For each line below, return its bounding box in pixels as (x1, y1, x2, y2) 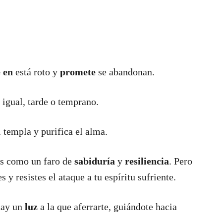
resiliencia (125, 156, 169, 167)
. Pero (169, 156, 192, 167)
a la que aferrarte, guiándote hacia (38, 201, 177, 213)
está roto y (13, 66, 60, 78)
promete (60, 66, 96, 78)
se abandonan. (96, 66, 155, 78)
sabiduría (74, 156, 115, 167)
